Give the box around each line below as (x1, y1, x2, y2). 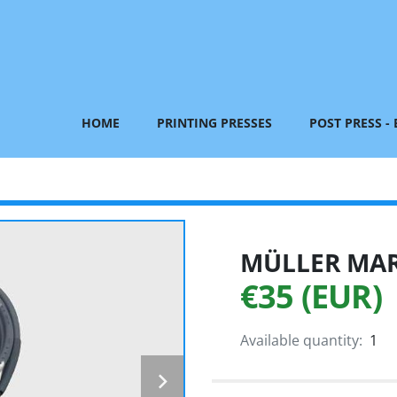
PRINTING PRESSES (165, 114, 272, 131)
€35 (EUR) (240, 275, 382, 318)
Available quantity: (240, 331, 362, 350)
